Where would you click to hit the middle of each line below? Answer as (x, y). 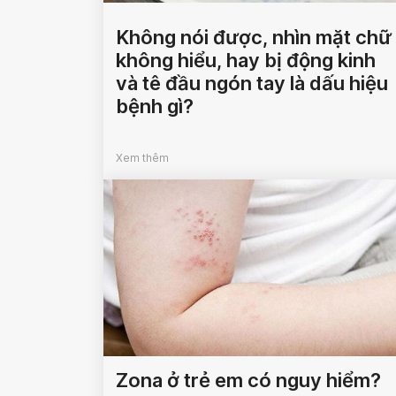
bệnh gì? (155, 107)
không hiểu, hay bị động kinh (246, 61)
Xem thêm (142, 158)
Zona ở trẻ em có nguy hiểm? (248, 381)
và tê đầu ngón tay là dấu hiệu (252, 84)
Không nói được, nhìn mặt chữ (254, 38)
